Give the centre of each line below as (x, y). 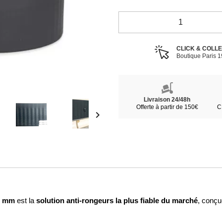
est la (26, 201)
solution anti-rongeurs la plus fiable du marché (117, 200)
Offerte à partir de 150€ (167, 107)
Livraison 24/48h (167, 100)
